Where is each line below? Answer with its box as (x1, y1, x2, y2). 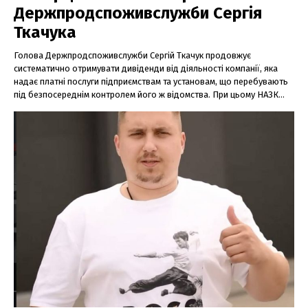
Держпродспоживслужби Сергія (14, 3, 262, 23)
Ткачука (14, 22, 76, 42)
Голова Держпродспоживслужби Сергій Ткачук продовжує (14, 49, 251, 60)
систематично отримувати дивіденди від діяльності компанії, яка (14, 63, 278, 74)
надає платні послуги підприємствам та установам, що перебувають (14, 76, 288, 87)
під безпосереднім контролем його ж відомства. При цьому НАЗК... (14, 89, 285, 100)
